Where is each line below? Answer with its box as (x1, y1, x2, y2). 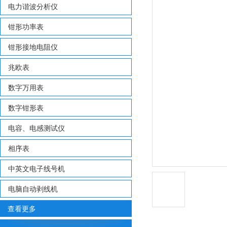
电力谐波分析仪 (8, 1, 58, 11)
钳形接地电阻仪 (8, 42, 58, 52)
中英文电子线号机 (8, 163, 65, 173)
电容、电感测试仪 (8, 123, 65, 133)
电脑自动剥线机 (8, 183, 58, 194)
